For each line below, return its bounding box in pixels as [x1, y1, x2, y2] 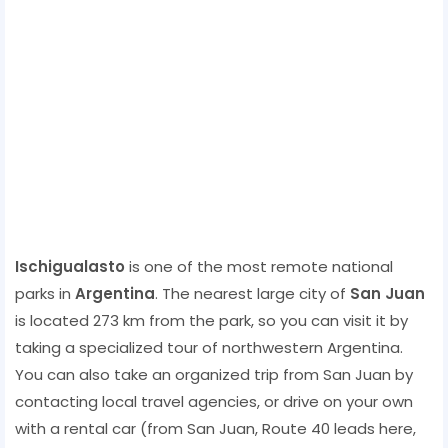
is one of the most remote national [125, 255, 393, 277]
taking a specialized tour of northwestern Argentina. [15, 336, 403, 358]
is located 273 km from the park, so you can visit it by [15, 309, 408, 331]
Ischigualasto [15, 255, 125, 277]
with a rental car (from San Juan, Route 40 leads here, [15, 417, 416, 439]
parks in [15, 282, 75, 304]
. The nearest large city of [155, 282, 350, 304]
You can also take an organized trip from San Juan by [15, 363, 413, 385]
